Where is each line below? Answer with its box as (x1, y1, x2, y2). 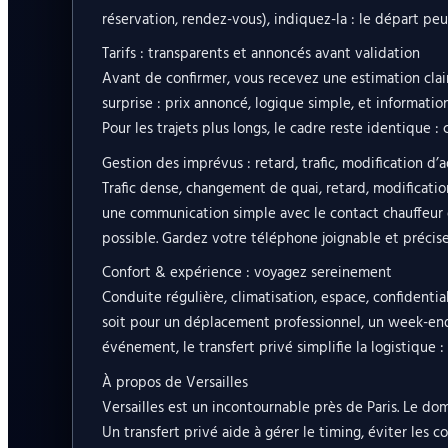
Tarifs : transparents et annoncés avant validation (101, 42, 420, 67)
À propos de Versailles (101, 371, 248, 396)
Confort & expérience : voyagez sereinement (101, 261, 392, 286)
